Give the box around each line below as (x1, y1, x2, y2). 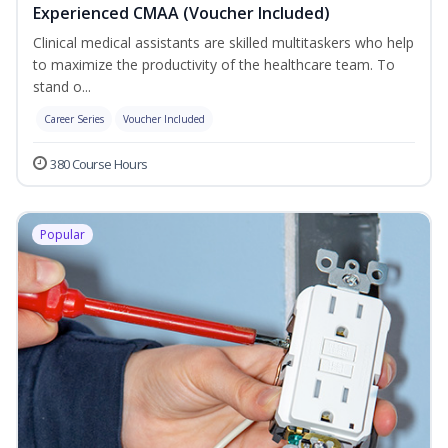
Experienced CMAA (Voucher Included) (33, 2, 330, 25)
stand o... (33, 77, 91, 97)
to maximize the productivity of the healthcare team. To (33, 55, 395, 75)
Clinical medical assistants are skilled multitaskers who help (33, 33, 414, 53)
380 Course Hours (50, 155, 148, 174)
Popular (40, 226, 85, 244)
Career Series (44, 112, 104, 127)
